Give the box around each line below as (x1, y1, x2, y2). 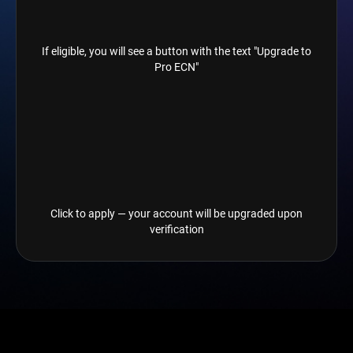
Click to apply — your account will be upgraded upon (50, 207, 303, 221)
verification (149, 223, 204, 236)
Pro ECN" (154, 61, 199, 74)
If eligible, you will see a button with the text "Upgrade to (42, 45, 311, 58)
